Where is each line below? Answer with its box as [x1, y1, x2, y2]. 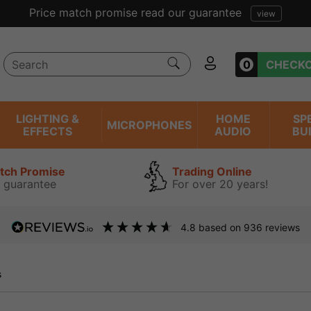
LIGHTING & [16, 112, 80, 126]
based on [198, 221, 244, 233]
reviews [262, 221, 300, 233]
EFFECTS [23, 124, 73, 138]
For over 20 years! [172, 176, 268, 191]
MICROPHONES [106, 118, 192, 132]
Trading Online [172, 164, 252, 178]
